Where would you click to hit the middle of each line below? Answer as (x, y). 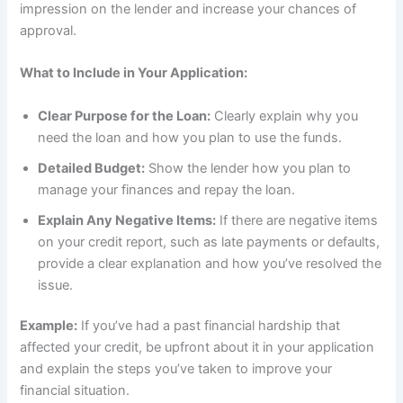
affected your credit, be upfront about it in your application (197, 348)
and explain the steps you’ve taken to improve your (176, 369)
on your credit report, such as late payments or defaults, (209, 242)
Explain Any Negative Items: (127, 220)
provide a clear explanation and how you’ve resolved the (210, 263)
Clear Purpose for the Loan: (125, 116)
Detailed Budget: (92, 168)
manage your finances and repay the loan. (167, 189)
